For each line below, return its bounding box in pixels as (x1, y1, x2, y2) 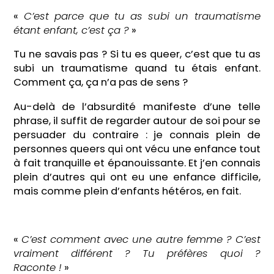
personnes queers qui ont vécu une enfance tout (13, 141, 261, 156)
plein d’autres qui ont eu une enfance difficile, (13, 169, 261, 184)
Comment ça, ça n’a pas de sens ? (13, 75, 188, 90)
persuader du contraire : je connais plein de (13, 127, 261, 142)
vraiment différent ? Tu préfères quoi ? (13, 246, 261, 261)
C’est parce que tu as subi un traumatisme (23, 9, 261, 23)
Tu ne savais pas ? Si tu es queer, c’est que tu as (13, 47, 261, 62)
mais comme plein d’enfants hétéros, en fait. (13, 183, 242, 198)
